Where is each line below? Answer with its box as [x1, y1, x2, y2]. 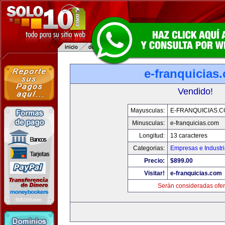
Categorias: [133, 145, 165, 152]
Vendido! [178, 86, 213, 96]
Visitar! [144, 170, 165, 177]
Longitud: [139, 132, 165, 139]
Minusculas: [132, 120, 165, 127]
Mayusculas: [131, 107, 165, 114]
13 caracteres [170, 132, 207, 139]
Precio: [144, 157, 165, 164]
